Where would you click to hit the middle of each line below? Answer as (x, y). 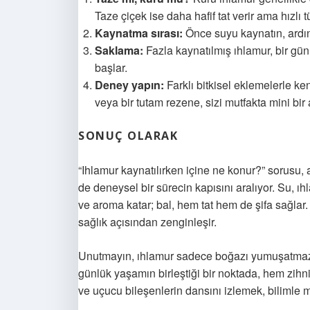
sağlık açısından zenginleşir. (147, 222)
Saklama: (119, 50)
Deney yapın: (129, 85)
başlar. (111, 67)
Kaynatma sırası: (139, 33)
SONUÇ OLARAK (128, 136)
